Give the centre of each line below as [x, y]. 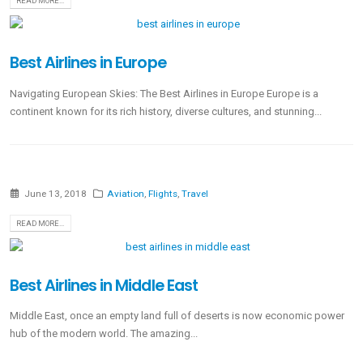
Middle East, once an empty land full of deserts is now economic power [177, 316]
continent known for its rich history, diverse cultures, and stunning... [166, 111]
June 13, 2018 [55, 194]
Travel [195, 194]
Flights [163, 194]
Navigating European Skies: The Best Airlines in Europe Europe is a [164, 93]
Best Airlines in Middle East [104, 285]
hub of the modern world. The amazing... [104, 334]
